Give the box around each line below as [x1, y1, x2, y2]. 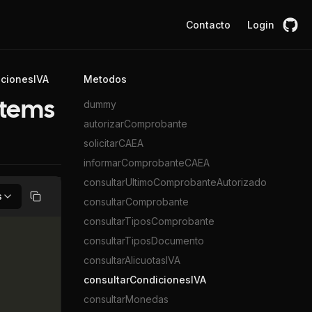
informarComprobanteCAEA [84, 157, 210, 169]
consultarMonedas [84, 293, 169, 305]
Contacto [186, 18, 231, 31]
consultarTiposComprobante [84, 215, 214, 227]
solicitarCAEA [84, 137, 143, 149]
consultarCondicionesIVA [84, 274, 206, 286]
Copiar [34, 196, 67, 208]
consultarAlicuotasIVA [84, 254, 180, 266]
